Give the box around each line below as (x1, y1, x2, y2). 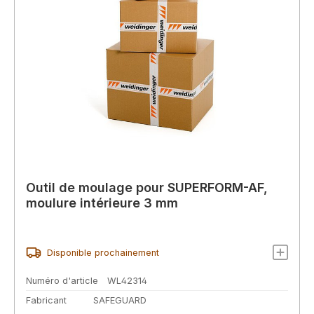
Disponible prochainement (46, 247, 159, 258)
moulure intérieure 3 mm (26, 196, 178, 211)
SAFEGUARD (93, 294, 146, 306)
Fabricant (26, 294, 67, 306)
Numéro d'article (26, 275, 98, 287)
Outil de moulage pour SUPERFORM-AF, (26, 180, 268, 196)
